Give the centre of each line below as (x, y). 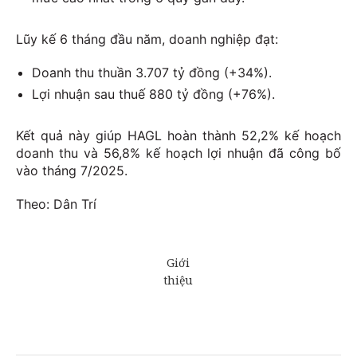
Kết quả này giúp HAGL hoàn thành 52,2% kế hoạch (178, 136)
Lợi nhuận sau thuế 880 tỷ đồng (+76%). (153, 94)
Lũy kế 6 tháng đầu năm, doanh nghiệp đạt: (147, 39)
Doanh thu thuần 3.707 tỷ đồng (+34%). (152, 73)
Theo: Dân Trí (56, 204)
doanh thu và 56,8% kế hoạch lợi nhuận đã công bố (178, 153)
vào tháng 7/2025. (72, 171)
